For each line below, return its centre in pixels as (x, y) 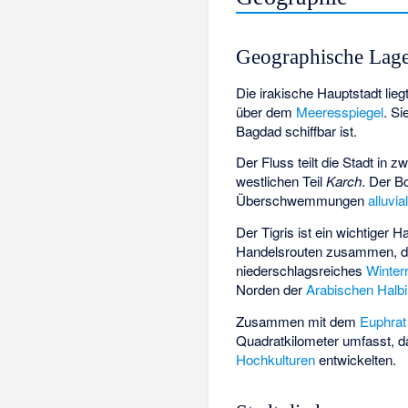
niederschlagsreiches (301, 270)
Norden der (271, 289)
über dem (266, 111)
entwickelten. (356, 359)
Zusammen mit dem (298, 321)
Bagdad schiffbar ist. (297, 130)
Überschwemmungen (302, 200)
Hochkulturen (276, 359)
